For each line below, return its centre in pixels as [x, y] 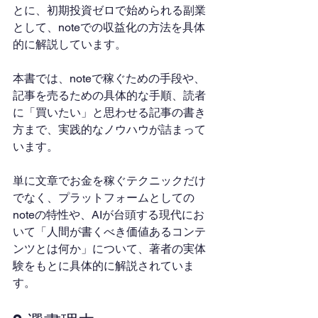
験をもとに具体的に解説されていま [104, 266]
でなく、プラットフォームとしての [104, 198]
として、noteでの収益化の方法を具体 [109, 27]
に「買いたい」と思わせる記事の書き [109, 113]
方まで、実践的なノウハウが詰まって [109, 130]
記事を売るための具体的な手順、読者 [109, 95]
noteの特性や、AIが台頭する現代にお [109, 215]
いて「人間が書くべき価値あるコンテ [109, 232]
